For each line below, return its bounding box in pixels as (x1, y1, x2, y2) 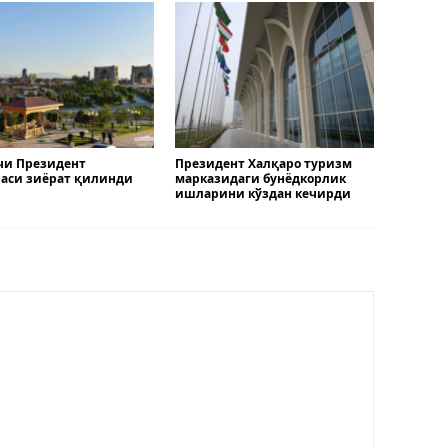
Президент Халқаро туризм (174, 155, 352, 173)
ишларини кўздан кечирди (174, 185, 351, 203)
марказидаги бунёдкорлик (174, 170, 346, 188)
